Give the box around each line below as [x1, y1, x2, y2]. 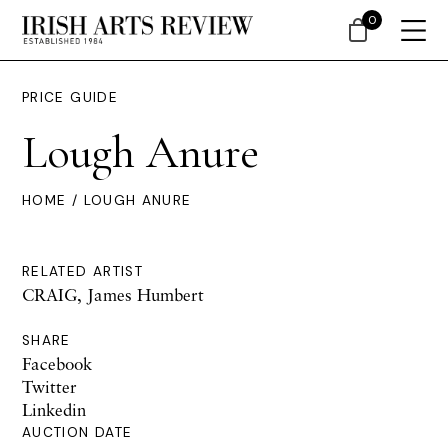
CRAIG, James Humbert [22, 284, 204, 305]
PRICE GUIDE [22, 89, 118, 106]
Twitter [22, 376, 77, 397]
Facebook [22, 353, 92, 374]
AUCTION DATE [22, 424, 133, 441]
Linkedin [22, 399, 86, 420]
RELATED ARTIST [22, 263, 144, 280]
